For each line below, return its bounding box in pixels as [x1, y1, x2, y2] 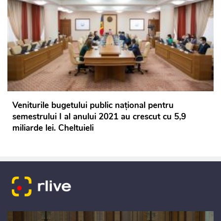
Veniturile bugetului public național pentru [12, 100, 174, 111]
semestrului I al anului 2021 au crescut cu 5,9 [12, 111, 186, 123]
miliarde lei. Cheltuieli [12, 122, 94, 134]
